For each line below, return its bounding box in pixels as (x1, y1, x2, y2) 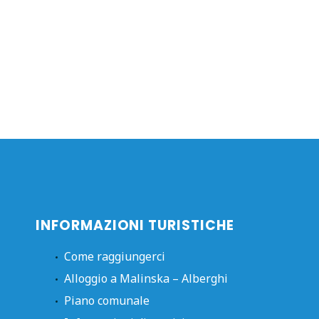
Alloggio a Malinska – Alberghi (64, 271, 228, 287)
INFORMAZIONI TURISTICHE (36, 216, 234, 236)
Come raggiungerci (64, 249, 165, 265)
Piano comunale (64, 293, 150, 309)
